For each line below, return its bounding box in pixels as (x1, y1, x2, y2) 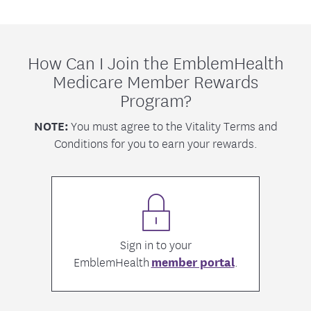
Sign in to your (119, 235, 192, 253)
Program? (119, 86, 192, 112)
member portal (151, 253, 235, 271)
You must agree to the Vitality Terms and (68, 117, 278, 135)
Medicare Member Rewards (53, 67, 258, 94)
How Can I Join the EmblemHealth (27, 49, 284, 75)
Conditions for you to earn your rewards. (53, 134, 258, 152)
